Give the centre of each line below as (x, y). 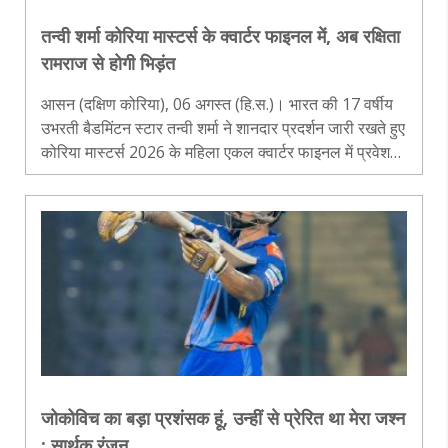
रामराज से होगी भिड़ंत (108, 62)
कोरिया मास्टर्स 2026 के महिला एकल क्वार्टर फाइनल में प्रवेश (215, 151)
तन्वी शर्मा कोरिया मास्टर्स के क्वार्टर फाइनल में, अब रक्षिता (220, 35)
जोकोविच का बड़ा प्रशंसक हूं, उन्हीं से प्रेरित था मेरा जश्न (223, 417)
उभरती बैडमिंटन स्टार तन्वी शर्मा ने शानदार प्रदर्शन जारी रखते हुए (223, 127)
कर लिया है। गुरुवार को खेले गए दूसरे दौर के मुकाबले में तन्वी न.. (259, 175)
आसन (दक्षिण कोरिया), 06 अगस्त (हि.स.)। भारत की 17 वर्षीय (217, 103)
